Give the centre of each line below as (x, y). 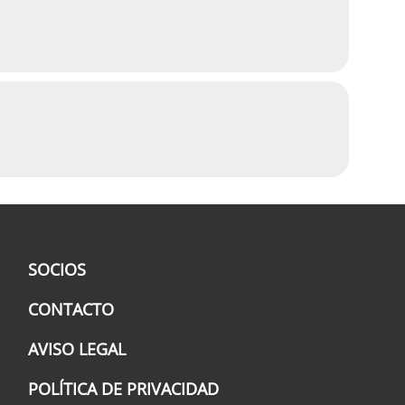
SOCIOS (57, 269)
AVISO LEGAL (77, 349)
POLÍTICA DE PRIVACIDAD (124, 389)
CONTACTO (71, 309)
